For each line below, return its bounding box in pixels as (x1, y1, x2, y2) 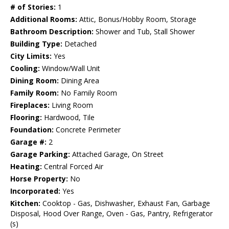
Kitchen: (10, 198, 40, 209)
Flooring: (10, 112, 42, 123)
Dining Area (59, 76, 99, 86)
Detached (62, 39, 97, 49)
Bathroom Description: (10, 27, 94, 37)
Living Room (50, 100, 93, 110)
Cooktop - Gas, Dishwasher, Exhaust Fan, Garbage (40, 198, 210, 209)
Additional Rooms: (10, 14, 77, 25)
